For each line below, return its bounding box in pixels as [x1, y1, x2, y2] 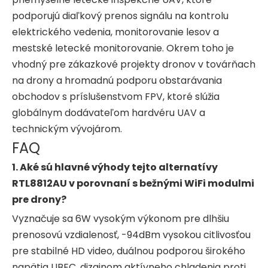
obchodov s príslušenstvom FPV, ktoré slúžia [12, 89, 220, 103]
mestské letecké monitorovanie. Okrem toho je [12, 41, 234, 55]
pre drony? [12, 192, 66, 206]
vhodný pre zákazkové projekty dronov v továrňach [12, 57, 255, 71]
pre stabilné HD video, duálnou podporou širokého [12, 243, 245, 258]
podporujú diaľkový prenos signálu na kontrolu [12, 8, 229, 23]
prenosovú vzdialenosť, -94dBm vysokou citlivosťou [12, 227, 251, 242]
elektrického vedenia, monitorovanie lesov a [12, 25, 219, 39]
